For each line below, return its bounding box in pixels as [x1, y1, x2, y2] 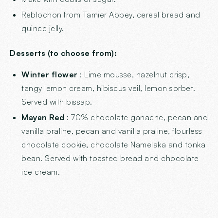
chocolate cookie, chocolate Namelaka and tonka [21, 139, 205, 149]
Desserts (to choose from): [10, 48, 117, 58]
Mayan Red [21, 112, 65, 122]
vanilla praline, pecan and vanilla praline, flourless [21, 126, 202, 136]
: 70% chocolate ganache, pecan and [64, 112, 208, 122]
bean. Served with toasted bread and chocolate [21, 153, 199, 163]
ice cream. [21, 166, 60, 177]
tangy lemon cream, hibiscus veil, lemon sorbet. [21, 83, 196, 93]
